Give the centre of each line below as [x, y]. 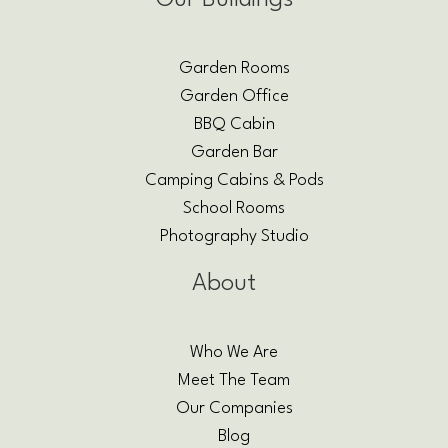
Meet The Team [234, 381]
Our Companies [234, 409]
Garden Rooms [234, 69]
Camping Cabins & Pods [234, 181]
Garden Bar [234, 153]
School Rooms [234, 209]
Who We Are [234, 353]
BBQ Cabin [234, 125]
